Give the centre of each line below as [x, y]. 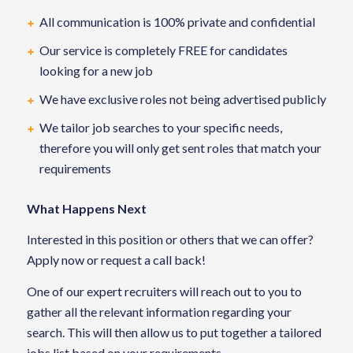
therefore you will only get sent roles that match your [180, 147]
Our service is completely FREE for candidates [163, 50]
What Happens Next [87, 208]
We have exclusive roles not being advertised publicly [182, 98]
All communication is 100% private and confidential [177, 21]
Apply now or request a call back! [116, 260]
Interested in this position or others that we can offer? [170, 240]
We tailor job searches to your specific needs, [160, 127]
